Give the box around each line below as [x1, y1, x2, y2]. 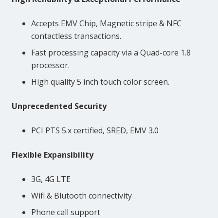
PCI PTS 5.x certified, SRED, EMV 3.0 [31, 125, 159, 136]
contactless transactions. [31, 31, 121, 42]
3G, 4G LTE [31, 174, 71, 185]
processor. [31, 60, 70, 71]
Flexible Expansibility [12, 149, 93, 161]
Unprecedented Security [12, 101, 107, 112]
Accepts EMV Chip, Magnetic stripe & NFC [31, 18, 182, 29]
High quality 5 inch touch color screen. [31, 76, 169, 88]
